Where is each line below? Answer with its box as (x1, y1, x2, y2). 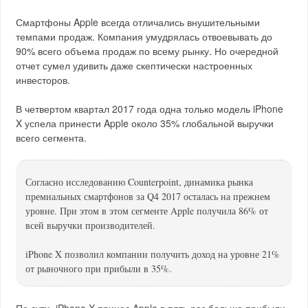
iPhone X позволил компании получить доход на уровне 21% (25, 247, 280, 261)
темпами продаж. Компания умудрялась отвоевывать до (16, 30, 273, 43)
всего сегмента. (16, 131, 87, 144)
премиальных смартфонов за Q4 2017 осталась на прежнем (25, 190, 271, 203)
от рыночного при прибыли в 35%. (25, 262, 173, 275)
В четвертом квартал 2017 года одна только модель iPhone (16, 102, 284, 115)
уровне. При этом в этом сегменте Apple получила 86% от (25, 204, 269, 217)
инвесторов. (16, 73, 71, 87)
